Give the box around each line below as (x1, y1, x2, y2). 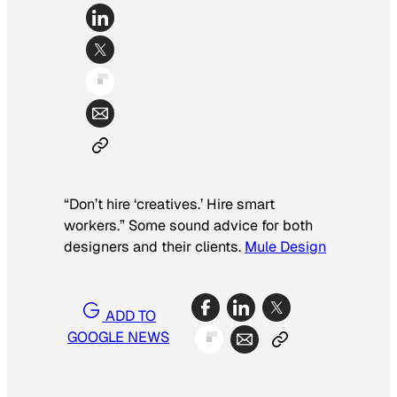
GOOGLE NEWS (67, 327, 170, 346)
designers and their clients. (64, 237, 245, 257)
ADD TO (102, 306, 157, 325)
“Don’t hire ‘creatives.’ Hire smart (64, 195, 275, 214)
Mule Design (245, 237, 326, 257)
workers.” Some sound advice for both (64, 216, 313, 236)
